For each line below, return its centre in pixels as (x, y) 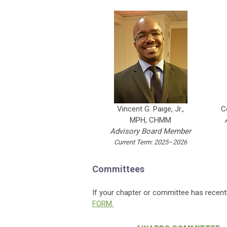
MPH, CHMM (150, 120)
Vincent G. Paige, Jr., (150, 109)
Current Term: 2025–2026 (150, 142)
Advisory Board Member (150, 131)
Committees (118, 169)
